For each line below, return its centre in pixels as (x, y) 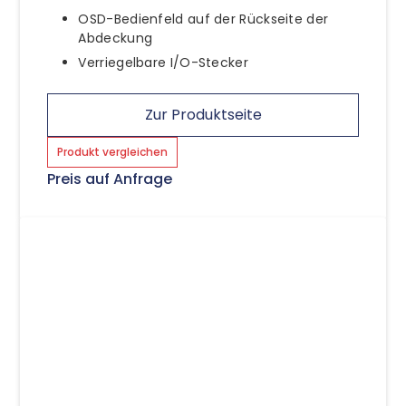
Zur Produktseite (203, 114)
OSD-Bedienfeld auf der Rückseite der (203, 19)
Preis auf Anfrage (110, 179)
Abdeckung (116, 38)
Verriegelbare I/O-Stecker (163, 62)
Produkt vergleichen (113, 151)
